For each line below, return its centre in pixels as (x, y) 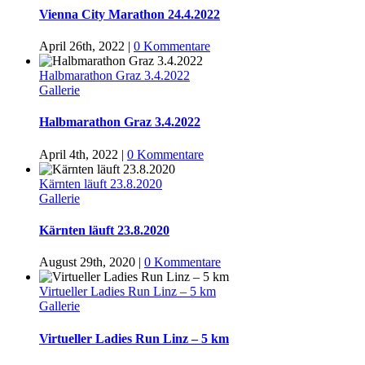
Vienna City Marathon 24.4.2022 (130, 14)
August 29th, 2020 (87, 262)
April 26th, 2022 (82, 46)
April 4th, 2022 (79, 154)
